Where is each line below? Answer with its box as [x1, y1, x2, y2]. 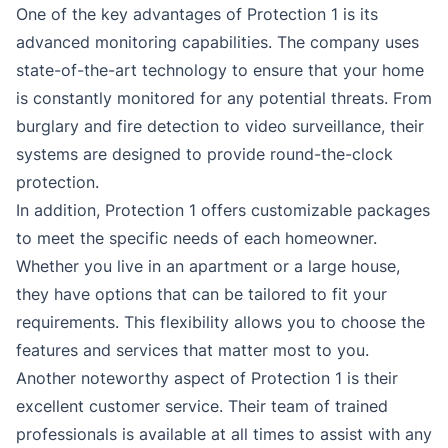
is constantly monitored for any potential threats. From [16, 88, 432, 109]
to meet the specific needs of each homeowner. [16, 228, 377, 249]
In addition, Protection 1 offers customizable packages [16, 200, 430, 221]
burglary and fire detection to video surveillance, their [16, 116, 424, 137]
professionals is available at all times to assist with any [16, 424, 432, 445]
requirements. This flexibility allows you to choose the [16, 312, 425, 333]
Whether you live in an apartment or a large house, [16, 256, 400, 277]
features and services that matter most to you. [16, 340, 369, 361]
